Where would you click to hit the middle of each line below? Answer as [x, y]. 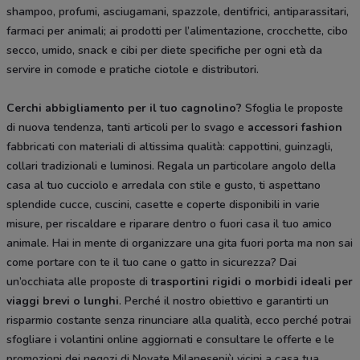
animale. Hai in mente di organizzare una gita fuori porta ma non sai [180, 243]
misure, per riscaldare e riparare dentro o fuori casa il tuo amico [169, 224]
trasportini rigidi [196, 282]
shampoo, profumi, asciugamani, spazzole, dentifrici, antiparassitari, [178, 12]
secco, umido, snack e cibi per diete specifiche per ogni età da [164, 51]
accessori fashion [295, 128]
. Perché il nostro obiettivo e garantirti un [224, 301]
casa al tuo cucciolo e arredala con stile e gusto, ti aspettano [164, 186]
